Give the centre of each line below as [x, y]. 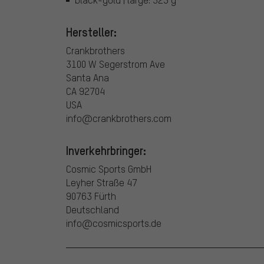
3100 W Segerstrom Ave [115, 64]
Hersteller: [91, 32]
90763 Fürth [91, 196]
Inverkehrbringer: [106, 151]
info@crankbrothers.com [119, 118]
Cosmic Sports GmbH [109, 169]
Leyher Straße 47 [102, 183]
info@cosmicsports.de [114, 223]
